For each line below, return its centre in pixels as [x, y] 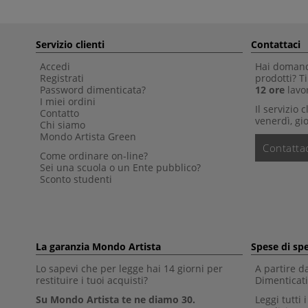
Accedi [55, 66]
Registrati [62, 78]
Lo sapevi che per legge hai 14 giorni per [129, 268]
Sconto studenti [76, 179]
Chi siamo [63, 124]
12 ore [270, 89]
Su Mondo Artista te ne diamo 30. [115, 299]
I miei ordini [68, 101]
